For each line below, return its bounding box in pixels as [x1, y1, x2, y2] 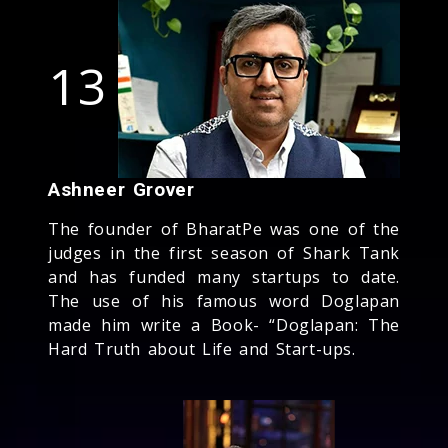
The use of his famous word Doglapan [48, 289, 400, 312]
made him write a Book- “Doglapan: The [48, 313, 400, 336]
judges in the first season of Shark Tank [48, 241, 400, 264]
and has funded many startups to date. [48, 265, 400, 288]
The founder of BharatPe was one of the [48, 217, 400, 240]
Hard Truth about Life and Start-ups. [48, 337, 356, 360]
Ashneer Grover [48, 177, 195, 201]
